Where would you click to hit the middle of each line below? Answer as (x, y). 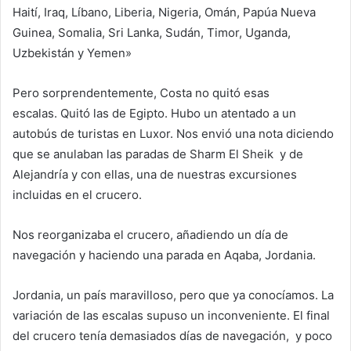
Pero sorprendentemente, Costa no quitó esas (141, 93)
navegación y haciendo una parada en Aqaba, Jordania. (164, 255)
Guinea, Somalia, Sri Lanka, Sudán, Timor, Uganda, (152, 33)
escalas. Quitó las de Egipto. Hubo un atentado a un (154, 114)
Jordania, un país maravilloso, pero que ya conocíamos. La (173, 295)
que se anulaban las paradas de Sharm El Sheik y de (158, 154)
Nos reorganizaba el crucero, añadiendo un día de (150, 235)
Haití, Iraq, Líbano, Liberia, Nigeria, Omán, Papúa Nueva (164, 13)
